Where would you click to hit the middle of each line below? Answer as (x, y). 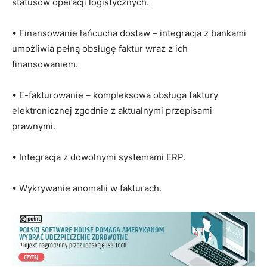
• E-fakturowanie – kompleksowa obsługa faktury (115, 95)
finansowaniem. (45, 64)
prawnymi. (34, 126)
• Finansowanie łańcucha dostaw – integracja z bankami (129, 33)
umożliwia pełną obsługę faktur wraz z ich (100, 49)
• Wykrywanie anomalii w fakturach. (87, 188)
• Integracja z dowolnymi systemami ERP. (99, 157)
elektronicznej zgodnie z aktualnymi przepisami (112, 111)
